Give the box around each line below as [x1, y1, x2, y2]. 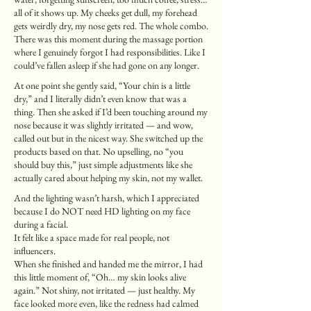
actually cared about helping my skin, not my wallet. [14, 171, 203, 184]
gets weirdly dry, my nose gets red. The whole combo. [14, 19, 208, 32]
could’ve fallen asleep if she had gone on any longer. [14, 59, 199, 72]
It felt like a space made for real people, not [14, 231, 169, 244]
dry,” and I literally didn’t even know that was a [14, 92, 187, 105]
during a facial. [14, 218, 68, 230]
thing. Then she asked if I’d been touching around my [14, 106, 208, 118]
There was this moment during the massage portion [14, 33, 203, 45]
